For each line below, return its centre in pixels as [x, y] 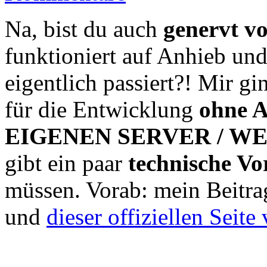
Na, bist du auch [84, 29]
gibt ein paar [66, 163]
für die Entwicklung [102, 109]
